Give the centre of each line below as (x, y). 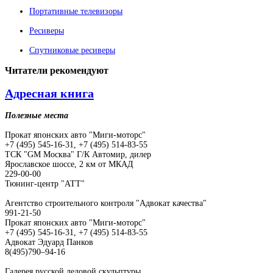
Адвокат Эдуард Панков (49, 242)
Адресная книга (49, 93)
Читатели (26, 70)
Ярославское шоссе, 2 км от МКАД (69, 164)
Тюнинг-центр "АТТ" (45, 183)
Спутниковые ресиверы (72, 50)
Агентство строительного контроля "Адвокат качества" (106, 203)
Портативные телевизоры (76, 11)
